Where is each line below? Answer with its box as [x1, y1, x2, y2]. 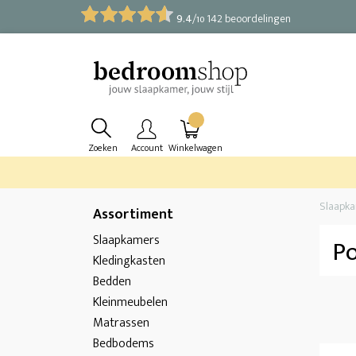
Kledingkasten [93, 250, 165, 273]
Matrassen [93, 312, 149, 335]
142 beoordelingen [204, 10, 291, 28]
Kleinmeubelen [93, 292, 168, 314]
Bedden [93, 271, 131, 293]
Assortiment [93, 203, 173, 227]
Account [130, 140, 163, 157]
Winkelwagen [168, 140, 222, 157]
